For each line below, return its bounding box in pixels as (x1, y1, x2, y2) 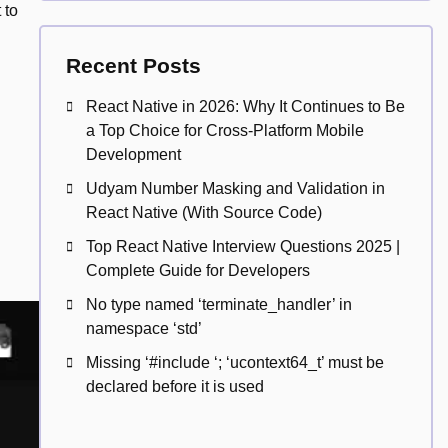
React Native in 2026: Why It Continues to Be (85, 98, 405, 115)
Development (85, 146, 181, 163)
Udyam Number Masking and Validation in (85, 180, 385, 197)
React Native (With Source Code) (85, 204, 322, 221)
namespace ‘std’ (85, 320, 202, 337)
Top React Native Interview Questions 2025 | (85, 238, 400, 255)
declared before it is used (85, 378, 264, 395)
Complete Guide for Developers (85, 262, 310, 279)
